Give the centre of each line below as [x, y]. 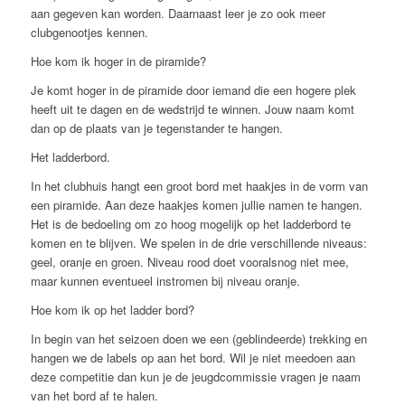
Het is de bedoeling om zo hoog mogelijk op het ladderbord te [190, 223]
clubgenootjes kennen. [89, 32]
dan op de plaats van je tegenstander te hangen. [156, 127]
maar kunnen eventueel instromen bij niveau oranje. [165, 280]
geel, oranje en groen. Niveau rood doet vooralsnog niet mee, [189, 261]
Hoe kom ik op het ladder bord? [112, 310]
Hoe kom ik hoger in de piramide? [118, 61]
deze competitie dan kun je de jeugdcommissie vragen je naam [195, 377]
